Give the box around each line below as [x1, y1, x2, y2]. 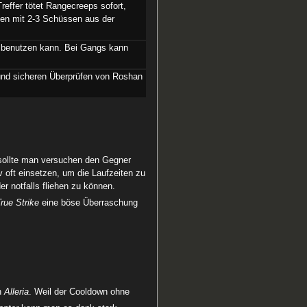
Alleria [4, 287, 29, 297]
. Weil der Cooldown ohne [29, 287, 130, 297]
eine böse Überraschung [39, 198, 138, 208]
